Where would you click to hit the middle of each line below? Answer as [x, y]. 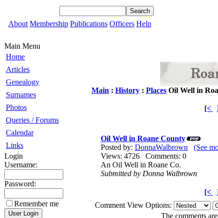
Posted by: [118, 147]
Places [156, 90]
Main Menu [22, 46]
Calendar [20, 133]
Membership [49, 24]
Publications [89, 24]
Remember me [36, 204]
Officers [122, 24]
